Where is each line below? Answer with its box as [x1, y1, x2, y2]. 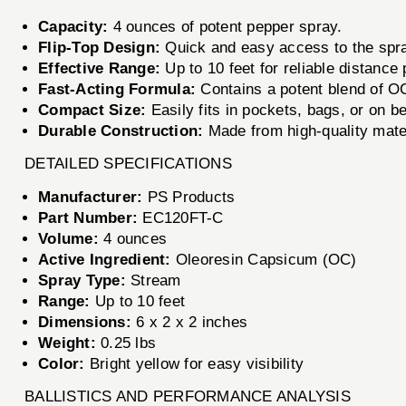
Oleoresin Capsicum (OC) [170, 250, 357, 268]
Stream [125, 271, 181, 289]
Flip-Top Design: [38, 38, 161, 56]
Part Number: [38, 208, 139, 227]
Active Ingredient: [38, 250, 171, 268]
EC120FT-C [138, 208, 224, 227]
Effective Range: [38, 59, 161, 77]
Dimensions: [38, 313, 131, 331]
